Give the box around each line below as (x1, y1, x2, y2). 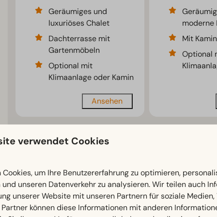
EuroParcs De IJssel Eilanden (18, 181, 163, 195)
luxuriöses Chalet (48, 18, 110, 29)
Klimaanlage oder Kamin (48, 72, 134, 83)
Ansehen (92, 96, 123, 107)
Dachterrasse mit (48, 33, 110, 44)
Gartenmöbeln (48, 45, 100, 56)
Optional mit (48, 61, 93, 71)
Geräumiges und (48, 6, 108, 17)
